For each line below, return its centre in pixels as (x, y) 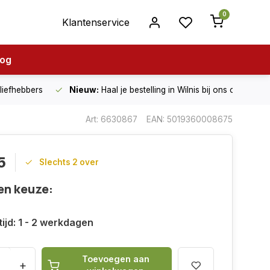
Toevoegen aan (115, 259)
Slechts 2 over (69, 162)
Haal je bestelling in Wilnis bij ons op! (170, 90)
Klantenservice (96, 22)
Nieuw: (84, 90)
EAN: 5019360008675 (190, 119)
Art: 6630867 (111, 119)
